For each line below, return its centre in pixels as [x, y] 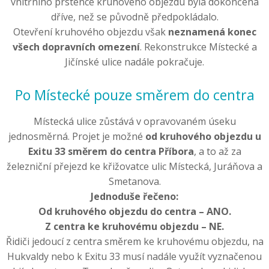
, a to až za [217, 152]
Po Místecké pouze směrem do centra [134, 95]
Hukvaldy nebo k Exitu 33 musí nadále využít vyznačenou [134, 257]
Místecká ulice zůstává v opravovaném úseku [134, 122]
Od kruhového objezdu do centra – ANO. [134, 212]
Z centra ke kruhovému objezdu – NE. [134, 227]
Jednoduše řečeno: [134, 197]
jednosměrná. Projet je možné [77, 137]
